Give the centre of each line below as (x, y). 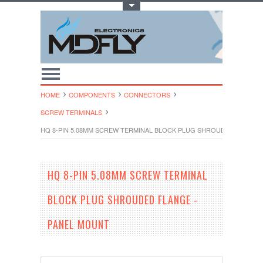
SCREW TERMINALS (71, 112)
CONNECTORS (147, 95)
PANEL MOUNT (79, 224)
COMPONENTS (92, 95)
